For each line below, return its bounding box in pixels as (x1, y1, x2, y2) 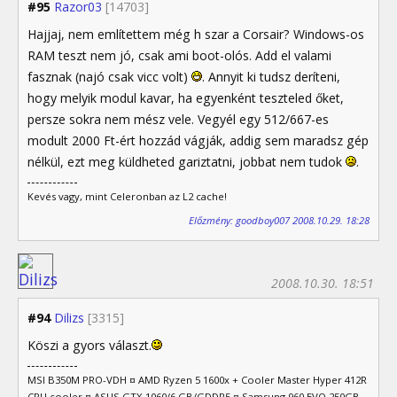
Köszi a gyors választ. (27, 336, 152, 354)
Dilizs (54, 308, 84, 326)
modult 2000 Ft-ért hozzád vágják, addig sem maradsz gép (27, 132, 369, 150)
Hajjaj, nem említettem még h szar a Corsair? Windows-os (27, 26, 364, 43)
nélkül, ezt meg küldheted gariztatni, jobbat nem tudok (27, 153, 346, 171)
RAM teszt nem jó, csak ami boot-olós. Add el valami (27, 47, 331, 65)
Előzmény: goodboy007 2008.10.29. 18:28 (189, 213, 370, 227)
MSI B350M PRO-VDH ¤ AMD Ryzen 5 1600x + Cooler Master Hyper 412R (27, 372, 367, 386)
